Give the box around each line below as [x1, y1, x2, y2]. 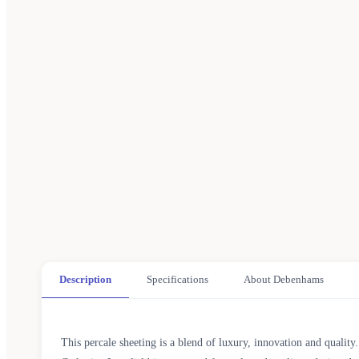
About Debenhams [244, 273, 324, 286]
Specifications [147, 273, 208, 286]
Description [59, 273, 111, 286]
